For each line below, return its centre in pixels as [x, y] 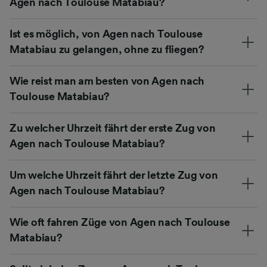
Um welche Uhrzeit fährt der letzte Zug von [114, 175]
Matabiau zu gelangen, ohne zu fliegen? [107, 49]
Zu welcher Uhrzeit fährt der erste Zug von [113, 128]
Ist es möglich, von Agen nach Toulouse [106, 34]
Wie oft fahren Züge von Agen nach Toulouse [120, 222]
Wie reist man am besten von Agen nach [107, 81]
